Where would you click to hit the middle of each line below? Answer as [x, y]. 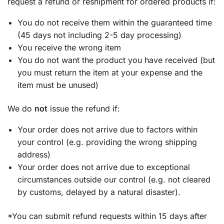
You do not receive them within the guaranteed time [115, 22]
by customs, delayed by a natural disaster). [99, 192]
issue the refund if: [84, 109]
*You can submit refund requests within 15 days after [107, 216]
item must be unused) [58, 85]
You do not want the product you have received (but [116, 60]
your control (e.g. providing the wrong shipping [107, 142]
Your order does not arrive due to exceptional [104, 167]
